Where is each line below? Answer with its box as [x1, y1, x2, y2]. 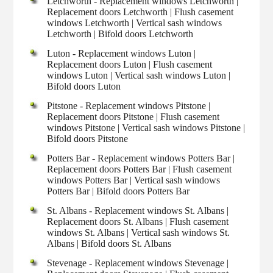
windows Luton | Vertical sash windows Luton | [47, 69, 231, 80]
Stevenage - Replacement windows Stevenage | [47, 257, 229, 268]
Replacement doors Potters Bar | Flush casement [47, 163, 232, 174]
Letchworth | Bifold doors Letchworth [47, 28, 194, 39]
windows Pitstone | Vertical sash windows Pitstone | [47, 122, 246, 133]
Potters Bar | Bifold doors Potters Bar [47, 185, 190, 196]
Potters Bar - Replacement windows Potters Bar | [47, 152, 235, 163]
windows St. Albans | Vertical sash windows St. [47, 227, 230, 238]
